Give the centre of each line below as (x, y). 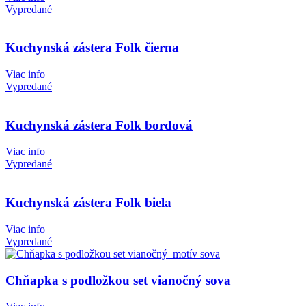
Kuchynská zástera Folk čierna (92, 48)
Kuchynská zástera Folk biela (88, 203)
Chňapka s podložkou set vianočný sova (118, 280)
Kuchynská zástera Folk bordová (99, 125)
